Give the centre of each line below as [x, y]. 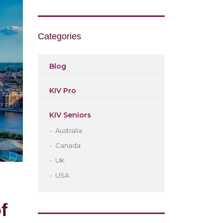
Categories [59, 36]
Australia [69, 130]
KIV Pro [63, 91]
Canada [68, 145]
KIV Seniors [70, 115]
